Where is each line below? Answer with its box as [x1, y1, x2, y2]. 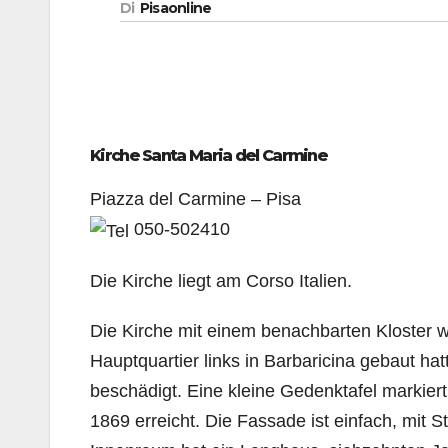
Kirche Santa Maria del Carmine [90, 146, 327, 166]
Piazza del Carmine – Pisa [90, 189, 301, 210]
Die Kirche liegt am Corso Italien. [90, 270, 352, 291]
